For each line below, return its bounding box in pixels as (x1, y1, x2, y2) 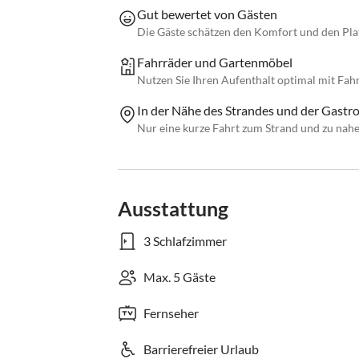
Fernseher (143, 305, 199, 321)
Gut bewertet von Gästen (137, 6, 277, 22)
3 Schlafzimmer (143, 233, 227, 249)
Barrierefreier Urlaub (143, 341, 259, 357)
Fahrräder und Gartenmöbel (137, 54, 292, 71)
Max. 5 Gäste (143, 269, 216, 285)
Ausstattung (118, 196, 228, 221)
